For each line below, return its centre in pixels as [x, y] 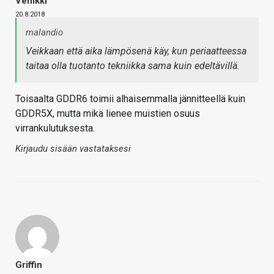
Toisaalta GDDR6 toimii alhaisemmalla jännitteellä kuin [130, 98]
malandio [44, 32]
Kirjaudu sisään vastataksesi [73, 148]
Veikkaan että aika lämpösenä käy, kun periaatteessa [136, 51]
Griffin [29, 265]
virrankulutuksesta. [55, 128]
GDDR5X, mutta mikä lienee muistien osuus [108, 113]
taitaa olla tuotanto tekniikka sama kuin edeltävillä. [133, 65]
